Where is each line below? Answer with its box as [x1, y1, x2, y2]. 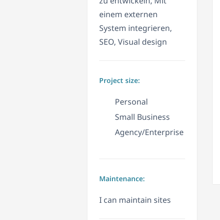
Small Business [115, 111, 170, 123]
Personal [115, 96, 148, 108]
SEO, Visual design [99, 36, 167, 48]
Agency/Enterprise [115, 127, 184, 138]
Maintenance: [99, 174, 145, 184]
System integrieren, [99, 23, 172, 34]
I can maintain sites [99, 194, 171, 206]
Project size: [99, 76, 140, 85]
